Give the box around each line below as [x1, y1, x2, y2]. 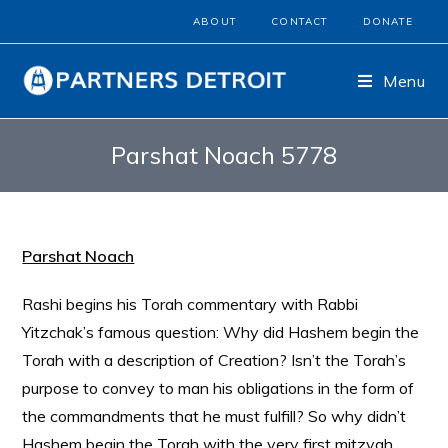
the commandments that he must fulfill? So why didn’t [22, 406, 407, 426]
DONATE [362, 15, 413, 28]
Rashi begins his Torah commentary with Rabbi [22, 294, 359, 314]
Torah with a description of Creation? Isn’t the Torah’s [22, 350, 407, 370]
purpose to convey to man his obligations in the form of [22, 378, 415, 398]
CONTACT [271, 15, 329, 28]
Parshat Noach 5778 [111, 140, 337, 170]
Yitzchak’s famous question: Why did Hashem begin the [22, 322, 420, 342]
